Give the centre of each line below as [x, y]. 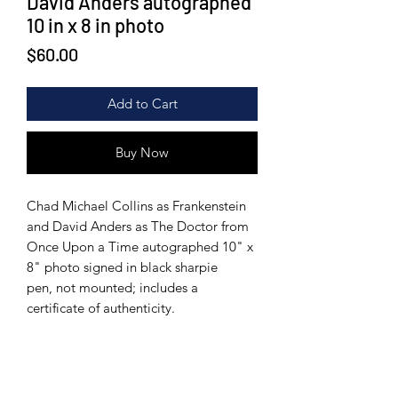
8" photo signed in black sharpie [122, 267]
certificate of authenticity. [101, 308]
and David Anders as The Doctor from [138, 226]
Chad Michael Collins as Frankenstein [136, 206]
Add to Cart [142, 103]
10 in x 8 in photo [96, 25]
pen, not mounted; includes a [112, 287]
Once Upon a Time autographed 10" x [140, 247]
